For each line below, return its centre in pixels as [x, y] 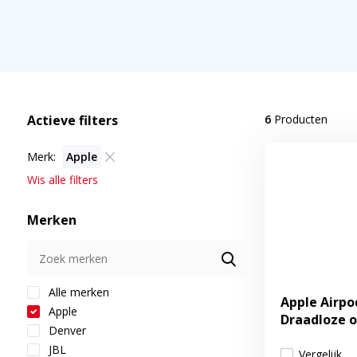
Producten [299, 119]
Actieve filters [72, 120]
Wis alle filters [62, 180]
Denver [65, 330]
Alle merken [77, 292]
